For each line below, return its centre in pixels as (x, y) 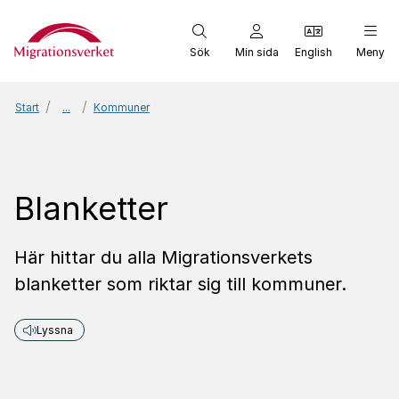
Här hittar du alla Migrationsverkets (163, 257)
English (313, 52)
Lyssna (55, 330)
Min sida (256, 52)
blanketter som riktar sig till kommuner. (180, 284)
